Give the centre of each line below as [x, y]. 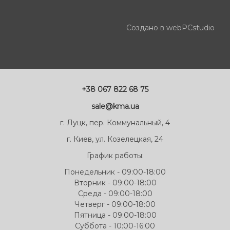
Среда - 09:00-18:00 [115, 194]
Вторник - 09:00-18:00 [115, 183]
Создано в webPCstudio [170, 28]
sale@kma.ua [115, 106]
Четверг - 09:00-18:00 [115, 205]
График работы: [115, 156]
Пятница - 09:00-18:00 [115, 215]
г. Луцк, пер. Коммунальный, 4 [115, 122]
